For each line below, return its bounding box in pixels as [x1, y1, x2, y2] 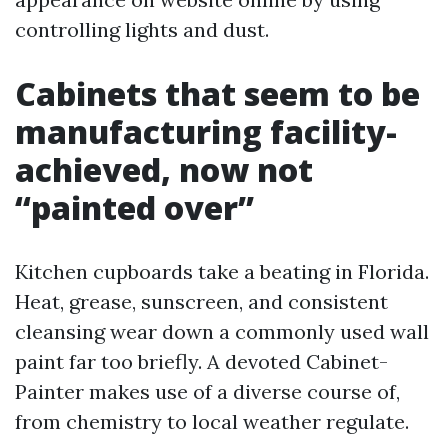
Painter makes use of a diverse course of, [15, 379, 400, 404]
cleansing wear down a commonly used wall [15, 319, 429, 344]
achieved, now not [15, 148, 313, 191]
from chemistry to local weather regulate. [15, 409, 409, 434]
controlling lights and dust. [15, 17, 269, 42]
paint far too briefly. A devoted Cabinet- [15, 349, 388, 374]
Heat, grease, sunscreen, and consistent [15, 289, 388, 314]
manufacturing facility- [15, 110, 397, 153]
